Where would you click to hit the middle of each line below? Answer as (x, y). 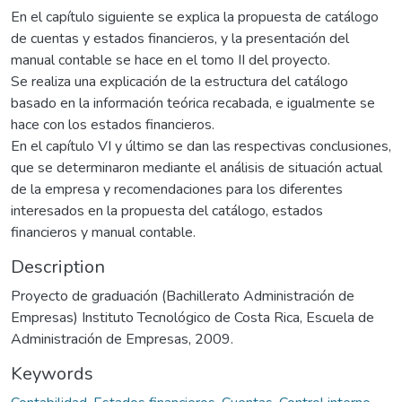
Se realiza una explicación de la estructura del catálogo (179, 81)
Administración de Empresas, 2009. (122, 339)
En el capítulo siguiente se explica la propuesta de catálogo (195, 17)
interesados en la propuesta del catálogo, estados (167, 210)
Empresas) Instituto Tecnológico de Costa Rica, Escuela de (192, 317)
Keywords (52, 373)
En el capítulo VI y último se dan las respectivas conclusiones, (201, 146)
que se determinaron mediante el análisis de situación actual (197, 167)
